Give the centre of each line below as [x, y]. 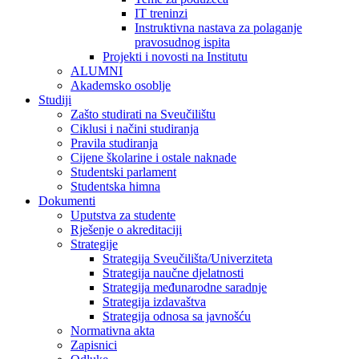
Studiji [55, 100]
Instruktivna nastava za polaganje [218, 28]
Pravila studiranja [114, 143]
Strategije [94, 244]
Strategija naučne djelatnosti [173, 273]
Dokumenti [67, 201]
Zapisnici [94, 345]
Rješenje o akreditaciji [126, 230]
